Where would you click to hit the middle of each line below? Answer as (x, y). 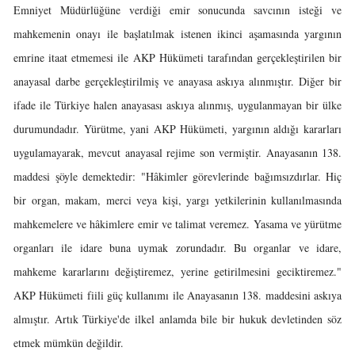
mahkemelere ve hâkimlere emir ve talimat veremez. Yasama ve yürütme (177, 224)
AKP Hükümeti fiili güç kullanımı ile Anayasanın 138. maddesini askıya (177, 295)
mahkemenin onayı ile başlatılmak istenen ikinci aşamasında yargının (177, 34)
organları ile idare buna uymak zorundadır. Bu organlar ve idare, (177, 248)
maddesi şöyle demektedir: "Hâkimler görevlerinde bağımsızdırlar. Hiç (177, 176)
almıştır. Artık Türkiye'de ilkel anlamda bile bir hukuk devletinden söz (177, 319)
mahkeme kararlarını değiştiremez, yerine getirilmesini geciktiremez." (177, 271)
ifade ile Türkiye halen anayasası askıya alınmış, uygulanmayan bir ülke (177, 105)
